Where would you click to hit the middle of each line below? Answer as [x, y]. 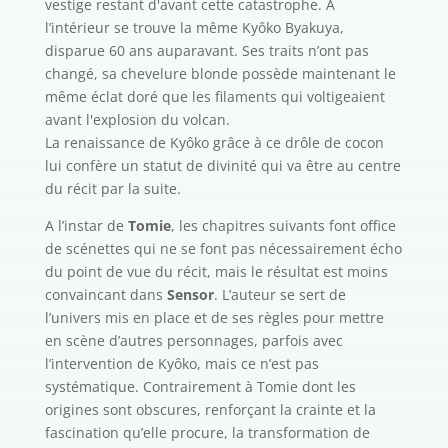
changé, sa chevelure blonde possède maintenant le [220, 74]
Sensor [190, 295]
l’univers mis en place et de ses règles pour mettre [214, 318]
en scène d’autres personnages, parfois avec [193, 341]
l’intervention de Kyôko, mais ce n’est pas [181, 364]
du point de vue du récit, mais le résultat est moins [216, 272]
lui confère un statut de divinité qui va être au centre [222, 166]
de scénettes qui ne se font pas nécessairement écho [223, 249]
